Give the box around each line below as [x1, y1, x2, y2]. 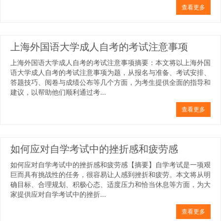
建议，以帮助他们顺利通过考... [10, 88, 106, 96]
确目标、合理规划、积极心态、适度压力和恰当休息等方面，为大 [10, 180, 211, 188]
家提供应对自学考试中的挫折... [10, 190, 106, 198]
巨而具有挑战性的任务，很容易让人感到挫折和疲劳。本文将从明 [10, 170, 211, 179]
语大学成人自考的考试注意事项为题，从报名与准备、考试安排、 [10, 68, 211, 76]
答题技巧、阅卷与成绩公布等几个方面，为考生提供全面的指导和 [10, 78, 211, 86]
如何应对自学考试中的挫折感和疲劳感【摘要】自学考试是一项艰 [10, 160, 211, 169]
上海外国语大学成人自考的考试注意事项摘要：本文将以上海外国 [10, 58, 211, 67]
